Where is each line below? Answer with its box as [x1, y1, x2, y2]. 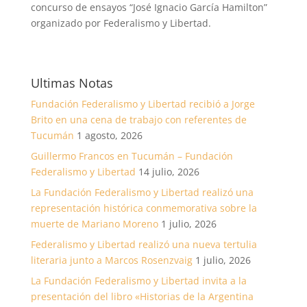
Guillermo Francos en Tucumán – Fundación [30, 149, 233, 163]
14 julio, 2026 [138, 165, 199, 179]
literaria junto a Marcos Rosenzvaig [30, 254, 193, 267]
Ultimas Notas [30, 75, 113, 92]
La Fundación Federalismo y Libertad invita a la [30, 274, 247, 288]
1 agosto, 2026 [76, 129, 143, 143]
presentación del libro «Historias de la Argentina [30, 290, 254, 304]
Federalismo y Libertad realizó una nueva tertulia [30, 238, 257, 251]
